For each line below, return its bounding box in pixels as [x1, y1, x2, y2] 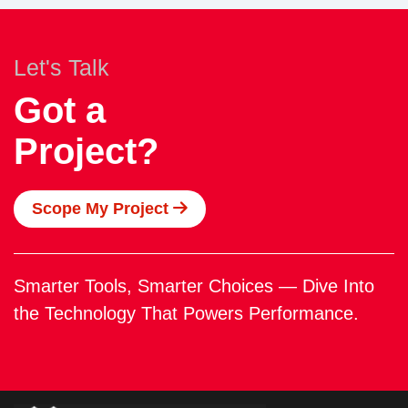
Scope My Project [32, 199, 173, 218]
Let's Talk [14, 55, 109, 80]
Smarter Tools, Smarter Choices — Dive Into [14, 276, 374, 297]
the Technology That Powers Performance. [14, 303, 359, 324]
